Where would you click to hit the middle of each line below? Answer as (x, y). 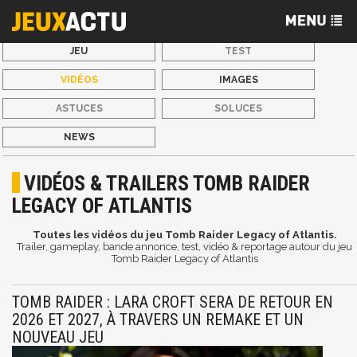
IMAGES (238, 80)
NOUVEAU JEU (58, 337)
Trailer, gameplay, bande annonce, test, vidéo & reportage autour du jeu (184, 247)
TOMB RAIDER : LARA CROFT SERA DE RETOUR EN (173, 302)
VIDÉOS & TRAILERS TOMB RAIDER (167, 183)
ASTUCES (79, 108)
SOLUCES (239, 108)
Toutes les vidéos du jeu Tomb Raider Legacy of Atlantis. (184, 235)
